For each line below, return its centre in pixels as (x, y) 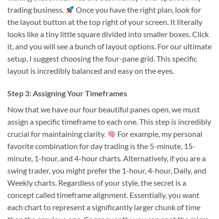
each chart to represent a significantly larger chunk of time (104, 207)
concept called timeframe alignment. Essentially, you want (103, 195)
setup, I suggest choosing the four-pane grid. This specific (102, 59)
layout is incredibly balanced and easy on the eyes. (91, 71)
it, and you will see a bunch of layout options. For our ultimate (109, 46)
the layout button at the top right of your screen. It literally (105, 22)
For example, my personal (159, 133)
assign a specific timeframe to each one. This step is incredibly (109, 121)
